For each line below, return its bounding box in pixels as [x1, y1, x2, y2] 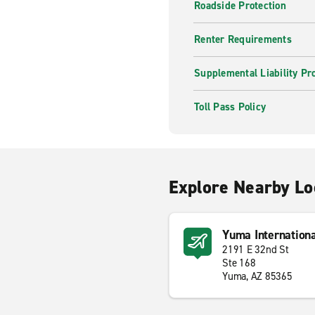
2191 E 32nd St [222, 243, 289, 257]
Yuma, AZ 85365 [222, 269, 292, 283]
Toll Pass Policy [194, 100, 266, 114]
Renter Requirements [194, 32, 292, 46]
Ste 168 [222, 256, 256, 270]
